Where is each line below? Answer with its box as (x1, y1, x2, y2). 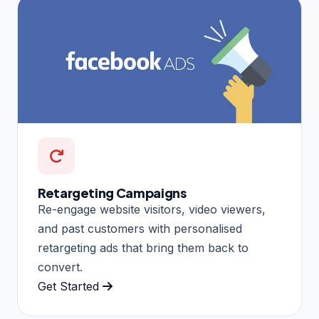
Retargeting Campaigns (38, 184, 187, 202)
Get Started (38, 279, 103, 294)
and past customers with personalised (38, 221, 242, 236)
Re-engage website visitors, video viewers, (38, 202, 266, 217)
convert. (38, 260, 83, 275)
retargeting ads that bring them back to (38, 241, 249, 256)
